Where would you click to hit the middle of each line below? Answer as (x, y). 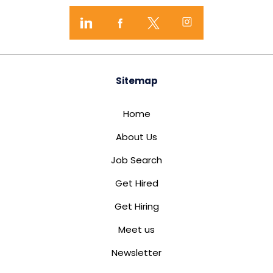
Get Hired (136, 183)
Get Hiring (136, 206)
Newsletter (136, 253)
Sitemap (136, 81)
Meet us (136, 229)
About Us (136, 137)
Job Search (136, 160)
